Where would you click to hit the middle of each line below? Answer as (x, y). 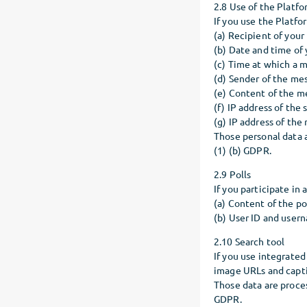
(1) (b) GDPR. (243, 150)
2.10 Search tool (249, 241)
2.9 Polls (233, 174)
